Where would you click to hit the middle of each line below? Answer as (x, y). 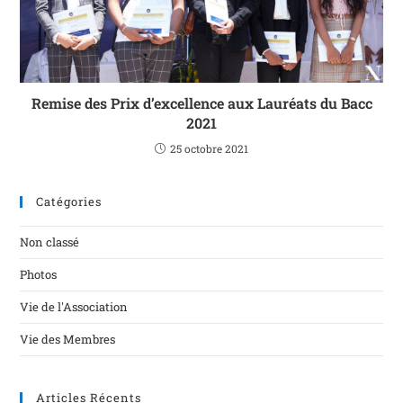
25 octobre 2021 (209, 148)
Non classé (50, 242)
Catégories (69, 201)
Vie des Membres (68, 339)
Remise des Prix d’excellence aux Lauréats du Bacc (201, 103)
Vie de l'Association (74, 306)
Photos (39, 274)
